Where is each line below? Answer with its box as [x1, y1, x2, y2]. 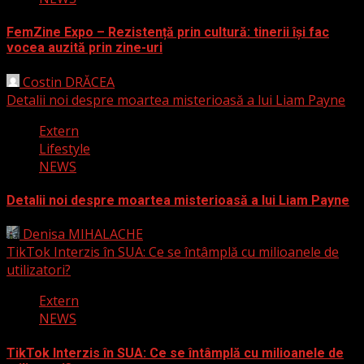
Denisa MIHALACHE [19, 225, 143, 244]
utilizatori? [6, 261, 71, 279]
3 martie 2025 [146, 225, 229, 244]
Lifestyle [39, 139, 90, 158]
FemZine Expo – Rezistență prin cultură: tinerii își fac [6, 24, 329, 41]
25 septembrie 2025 [118, 72, 238, 91]
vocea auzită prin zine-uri [6, 40, 162, 56]
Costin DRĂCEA [19, 72, 115, 91]
